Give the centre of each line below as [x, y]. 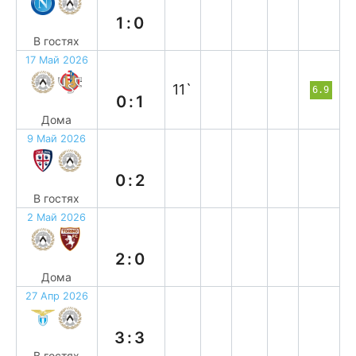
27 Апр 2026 [56, 296]
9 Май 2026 [57, 139]
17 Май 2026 [56, 60]
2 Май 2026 [57, 217]
